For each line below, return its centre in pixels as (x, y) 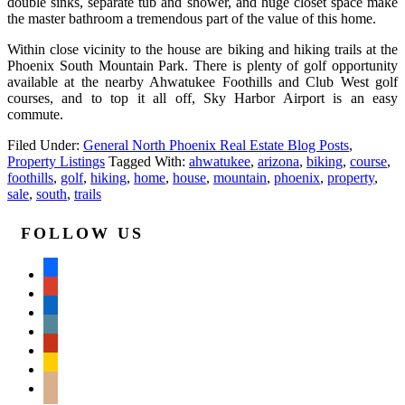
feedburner (73, 366)
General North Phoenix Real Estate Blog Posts (216, 145)
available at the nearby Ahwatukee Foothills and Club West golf (202, 81)
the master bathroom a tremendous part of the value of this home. (192, 18)
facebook (69, 271)
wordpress (72, 328)
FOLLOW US (82, 233)
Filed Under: (45, 145)
